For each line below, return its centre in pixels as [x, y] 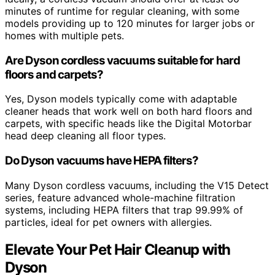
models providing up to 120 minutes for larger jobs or [130, 23]
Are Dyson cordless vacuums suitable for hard [122, 60]
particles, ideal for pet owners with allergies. [108, 222]
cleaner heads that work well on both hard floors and [129, 111]
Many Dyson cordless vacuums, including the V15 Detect [137, 185]
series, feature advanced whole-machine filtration [120, 197]
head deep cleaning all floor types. [85, 136]
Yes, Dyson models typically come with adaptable [121, 99]
